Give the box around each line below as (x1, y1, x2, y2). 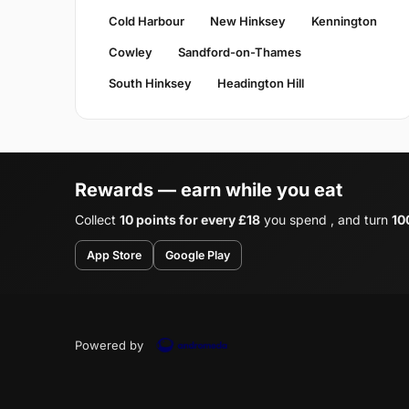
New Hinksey (210, 14, 286, 29)
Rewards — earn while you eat (75, 179, 342, 202)
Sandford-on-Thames (178, 45, 301, 60)
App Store (87, 248, 142, 263)
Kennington (311, 14, 377, 29)
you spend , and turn (260, 212, 392, 228)
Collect (75, 212, 120, 228)
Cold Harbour (109, 14, 184, 29)
